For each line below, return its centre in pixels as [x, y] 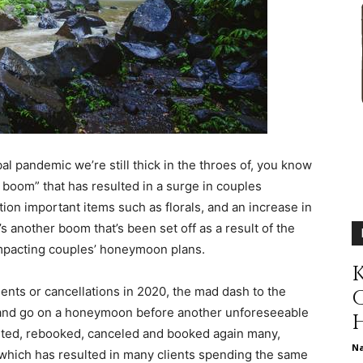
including [205, 326]
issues [197, 221]
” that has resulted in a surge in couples [148, 186]
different [203, 10]
